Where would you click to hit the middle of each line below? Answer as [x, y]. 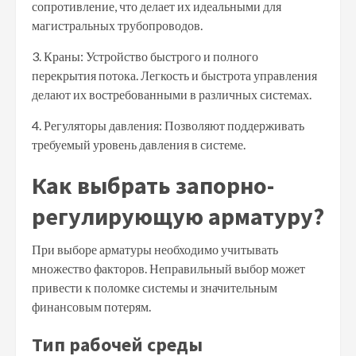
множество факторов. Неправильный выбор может [168, 268]
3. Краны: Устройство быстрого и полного [145, 56]
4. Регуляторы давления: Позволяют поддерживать [168, 125]
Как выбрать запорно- [153, 185]
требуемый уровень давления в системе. [139, 144]
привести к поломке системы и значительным [155, 287]
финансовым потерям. [91, 306]
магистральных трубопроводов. [117, 25]
